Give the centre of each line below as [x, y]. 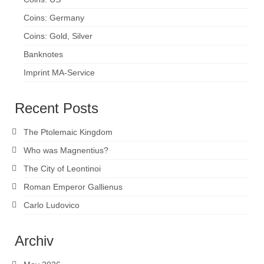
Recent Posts [57, 108]
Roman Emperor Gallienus [73, 187]
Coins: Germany [54, 18]
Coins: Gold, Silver [58, 36]
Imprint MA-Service [59, 73]
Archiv [34, 241]
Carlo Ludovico [52, 205]
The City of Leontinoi [62, 169]
